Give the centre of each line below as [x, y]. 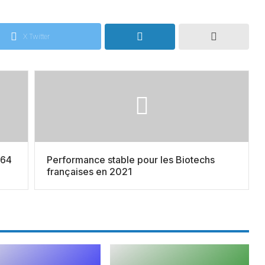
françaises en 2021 [89, 172]
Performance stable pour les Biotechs [131, 160]
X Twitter [36, 37]
